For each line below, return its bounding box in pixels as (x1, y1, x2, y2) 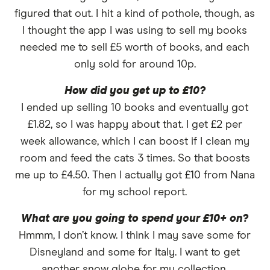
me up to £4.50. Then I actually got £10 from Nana (15, 169, 255, 181)
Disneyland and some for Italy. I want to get (30, 246, 240, 258)
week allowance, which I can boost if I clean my (20, 136, 250, 147)
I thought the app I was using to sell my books (22, 25, 248, 36)
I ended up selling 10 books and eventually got (21, 102, 249, 113)
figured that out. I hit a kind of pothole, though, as (14, 8, 256, 19)
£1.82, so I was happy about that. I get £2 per (28, 119, 242, 130)
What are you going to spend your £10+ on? (21, 213, 249, 224)
